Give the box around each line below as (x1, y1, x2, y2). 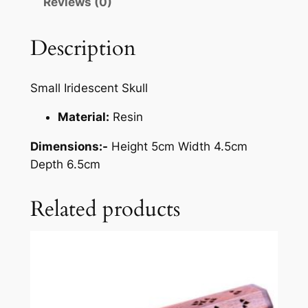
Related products (30, 194, 180, 223)
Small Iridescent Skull (30, 80, 148, 95)
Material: (57, 110, 109, 124)
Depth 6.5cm (30, 157, 100, 172)
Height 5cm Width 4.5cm (111, 140, 247, 154)
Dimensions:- (30, 140, 108, 154)
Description (30, 33, 136, 63)
